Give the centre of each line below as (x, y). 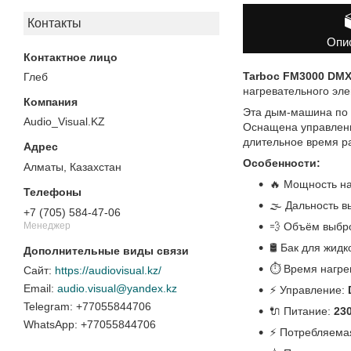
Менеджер (47, 225)
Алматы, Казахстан (72, 167)
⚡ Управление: (309, 289)
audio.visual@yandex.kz (117, 289)
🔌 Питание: (302, 311)
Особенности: (282, 163)
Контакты (54, 24)
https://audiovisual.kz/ (108, 271)
